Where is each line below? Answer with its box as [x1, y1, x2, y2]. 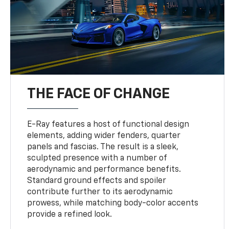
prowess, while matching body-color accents [27, 199, 199, 208]
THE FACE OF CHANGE [27, 86, 170, 101]
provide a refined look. [27, 210, 112, 219]
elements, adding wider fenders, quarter [27, 131, 181, 140]
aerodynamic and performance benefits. [27, 165, 181, 174]
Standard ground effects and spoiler [27, 176, 167, 185]
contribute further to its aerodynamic [27, 188, 173, 196]
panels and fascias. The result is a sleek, [27, 143, 179, 151]
